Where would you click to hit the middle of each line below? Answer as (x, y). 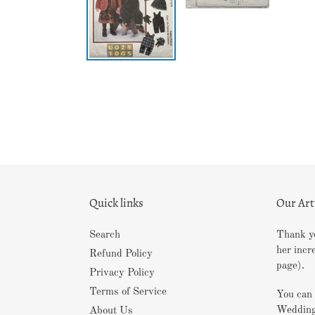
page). (290, 266)
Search (105, 235)
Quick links (116, 202)
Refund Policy (121, 254)
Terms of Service (128, 292)
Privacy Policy (122, 273)
